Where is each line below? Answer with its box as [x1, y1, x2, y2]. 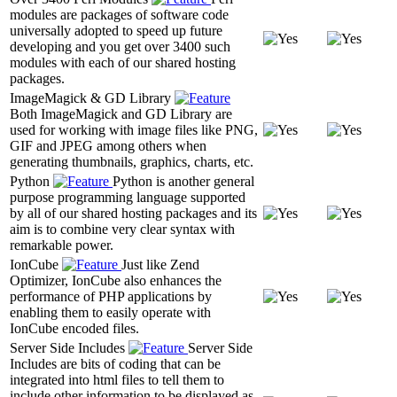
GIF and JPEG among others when [10, 137, 206, 153]
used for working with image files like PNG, [10, 121, 258, 137]
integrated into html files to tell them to [10, 371, 224, 387]
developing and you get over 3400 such [10, 38, 230, 54]
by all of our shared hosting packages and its [10, 205, 257, 221]
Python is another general [113, 173, 254, 189]
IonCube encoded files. [10, 320, 139, 336]
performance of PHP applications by [10, 288, 212, 304]
